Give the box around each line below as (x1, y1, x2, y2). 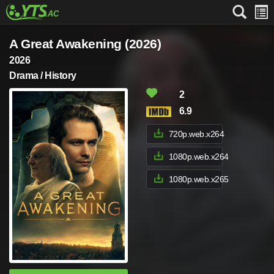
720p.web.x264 (168, 129, 224, 139)
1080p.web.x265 (168, 174, 229, 184)
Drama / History (9, 70, 76, 81)
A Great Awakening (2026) (9, 37, 161, 51)
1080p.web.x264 (168, 152, 229, 161)
